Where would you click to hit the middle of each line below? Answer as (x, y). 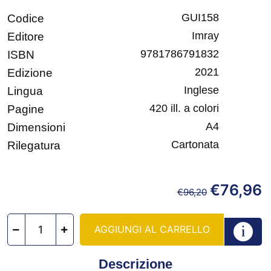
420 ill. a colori (184, 109)
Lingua (25, 91)
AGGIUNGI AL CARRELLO (152, 230)
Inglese (201, 90)
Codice (26, 19)
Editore (26, 37)
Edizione (30, 73)
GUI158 (200, 18)
